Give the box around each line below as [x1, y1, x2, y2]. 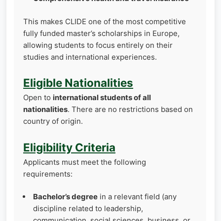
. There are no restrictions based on [68, 105, 193, 114]
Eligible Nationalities [23, 76, 133, 90]
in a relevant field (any [98, 192, 177, 202]
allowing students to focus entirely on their [23, 40, 173, 50]
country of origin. [23, 116, 83, 126]
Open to [23, 93, 53, 103]
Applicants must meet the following [23, 157, 146, 167]
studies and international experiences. [23, 52, 157, 62]
